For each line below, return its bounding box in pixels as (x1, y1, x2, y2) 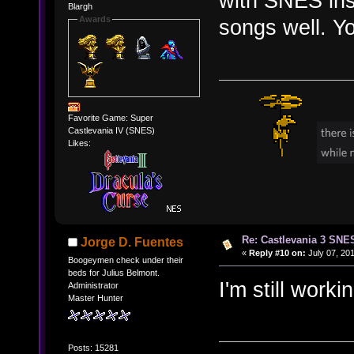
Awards (78, 14, 111, 24)
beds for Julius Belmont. (67, 268, 160, 278)
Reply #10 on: (248, 247, 306, 258)
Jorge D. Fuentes (81, 235, 184, 250)
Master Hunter (67, 293, 123, 303)
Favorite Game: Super (67, 112, 153, 122)
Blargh (67, 2, 92, 12)
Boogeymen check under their (67, 255, 183, 265)
